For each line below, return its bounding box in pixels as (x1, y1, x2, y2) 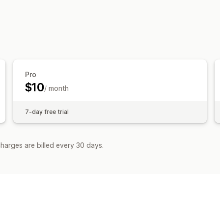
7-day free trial (25, 108, 69, 115)
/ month (44, 83, 69, 92)
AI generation (79, 18, 129, 28)
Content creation (79, 3, 141, 14)
